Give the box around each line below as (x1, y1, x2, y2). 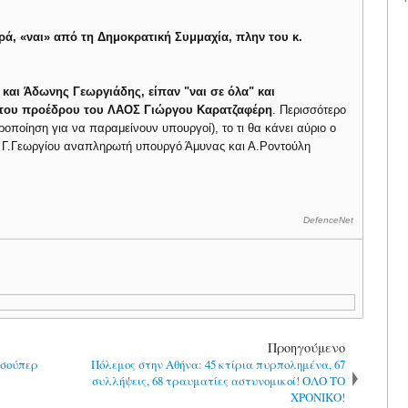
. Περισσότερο (272, 103, 347, 117)
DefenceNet (302, 215, 353, 225)
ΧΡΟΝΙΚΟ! (290, 388, 345, 405)
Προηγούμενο (267, 338, 345, 356)
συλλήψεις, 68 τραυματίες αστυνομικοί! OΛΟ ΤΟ (91, 372, 345, 389)
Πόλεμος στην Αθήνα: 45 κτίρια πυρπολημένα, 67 (90, 355, 345, 372)
